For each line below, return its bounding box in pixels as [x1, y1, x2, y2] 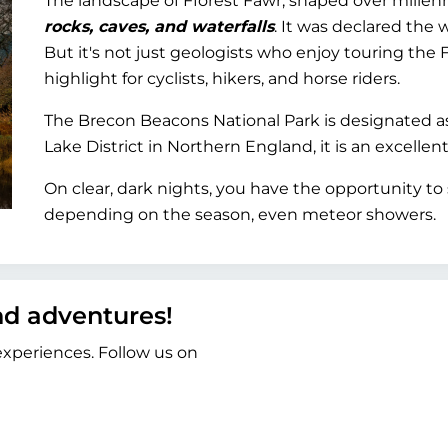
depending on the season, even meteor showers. [44, 205, 436, 224]
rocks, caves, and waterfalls [44, 17, 274, 36]
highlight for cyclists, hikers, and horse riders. [44, 69, 400, 88]
